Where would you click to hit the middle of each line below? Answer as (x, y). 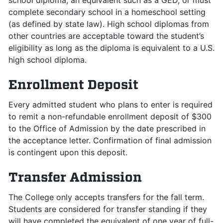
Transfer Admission (75, 177)
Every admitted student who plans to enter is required (111, 105)
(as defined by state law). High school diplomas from (109, 24)
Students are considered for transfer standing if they (108, 209)
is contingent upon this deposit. (68, 152)
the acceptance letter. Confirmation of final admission (110, 140)
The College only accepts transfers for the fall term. (106, 197)
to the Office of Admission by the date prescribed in (107, 128)
